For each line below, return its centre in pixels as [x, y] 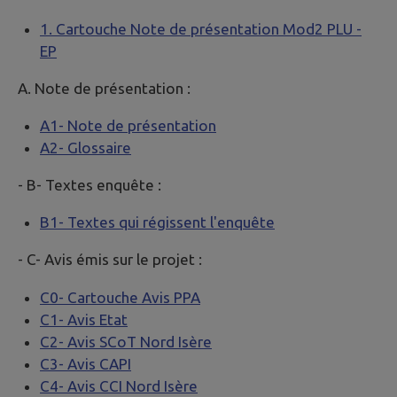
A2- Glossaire [86, 147]
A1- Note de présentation [128, 125]
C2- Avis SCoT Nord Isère [126, 341]
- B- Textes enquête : [90, 185]
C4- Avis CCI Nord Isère [119, 385]
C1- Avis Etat [84, 319]
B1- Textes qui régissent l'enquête [157, 222]
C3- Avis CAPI [86, 363]
